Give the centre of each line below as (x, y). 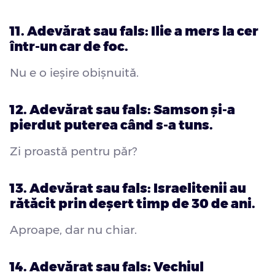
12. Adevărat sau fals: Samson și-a (122, 110)
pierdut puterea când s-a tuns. (111, 125)
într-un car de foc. (69, 47)
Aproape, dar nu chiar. (73, 230)
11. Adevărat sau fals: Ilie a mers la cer (134, 31)
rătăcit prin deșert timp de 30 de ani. (133, 204)
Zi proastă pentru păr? (73, 152)
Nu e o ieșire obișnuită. (74, 73)
